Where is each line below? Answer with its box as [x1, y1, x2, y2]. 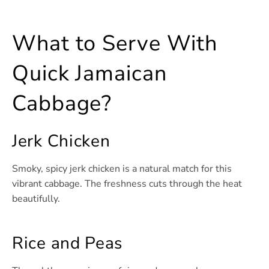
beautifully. [12, 192, 60, 206]
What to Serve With [12, 29, 218, 59]
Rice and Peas [12, 232, 123, 255]
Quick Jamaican [12, 59, 167, 89]
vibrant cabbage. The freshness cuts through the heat [12, 177, 242, 191]
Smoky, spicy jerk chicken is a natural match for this [12, 162, 232, 176]
